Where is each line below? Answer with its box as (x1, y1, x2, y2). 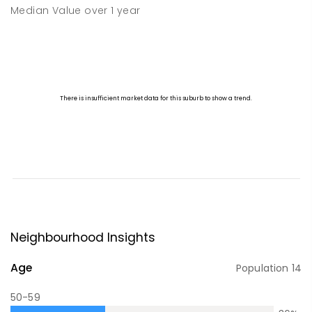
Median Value (10, 3, 81, 17)
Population (236, 260, 292, 275)
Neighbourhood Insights (10, 228, 155, 246)
